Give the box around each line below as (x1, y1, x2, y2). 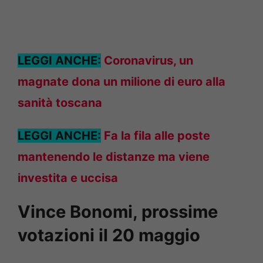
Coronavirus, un (104, 53, 193, 68)
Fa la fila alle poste (104, 128, 210, 143)
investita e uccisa (18, 170, 118, 185)
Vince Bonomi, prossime (18, 201, 218, 222)
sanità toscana (18, 95, 102, 110)
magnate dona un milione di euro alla (18, 74, 225, 89)
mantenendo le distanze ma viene (18, 149, 210, 164)
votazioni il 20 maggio (18, 224, 200, 245)
